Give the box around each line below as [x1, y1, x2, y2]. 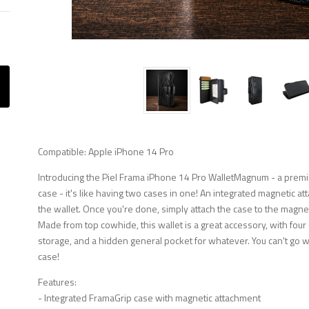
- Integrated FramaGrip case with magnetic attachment [38, 290, 261, 305]
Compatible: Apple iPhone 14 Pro [38, 144, 174, 159]
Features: [38, 275, 77, 289]
